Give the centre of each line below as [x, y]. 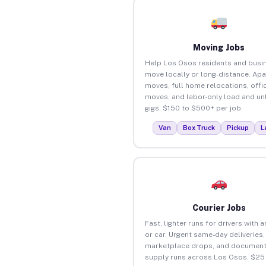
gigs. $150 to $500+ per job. [194, 108]
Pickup [238, 127]
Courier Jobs [219, 208]
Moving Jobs [219, 47]
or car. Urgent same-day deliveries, [205, 234]
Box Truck [199, 127]
